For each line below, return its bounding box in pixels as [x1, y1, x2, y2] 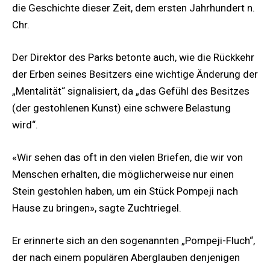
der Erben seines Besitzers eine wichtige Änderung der [12, 67, 258, 80]
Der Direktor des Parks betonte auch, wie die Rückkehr [12, 51, 254, 63]
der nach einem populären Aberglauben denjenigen [12, 251, 240, 264]
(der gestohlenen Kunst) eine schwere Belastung [12, 101, 231, 114]
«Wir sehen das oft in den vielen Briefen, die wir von [12, 151, 243, 164]
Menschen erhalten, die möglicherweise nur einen [12, 168, 234, 181]
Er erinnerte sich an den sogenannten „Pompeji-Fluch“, [12, 234, 255, 247]
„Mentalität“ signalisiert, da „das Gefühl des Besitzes [12, 84, 250, 97]
